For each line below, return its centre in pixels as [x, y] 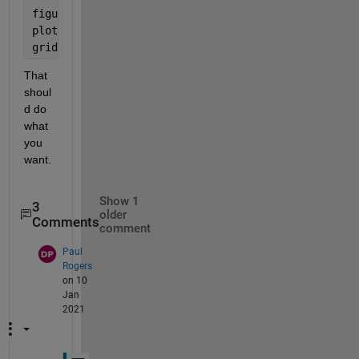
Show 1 [119, 201]
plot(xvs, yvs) [77, 30]
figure [51, 13]
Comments [65, 222]
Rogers [77, 266]
